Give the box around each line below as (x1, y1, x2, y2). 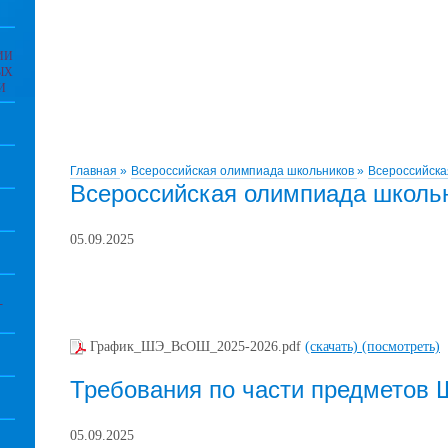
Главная (70, 164, 120, 178)
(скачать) (305, 338, 362, 354)
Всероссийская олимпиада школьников (131, 164, 357, 178)
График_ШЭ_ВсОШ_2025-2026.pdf (90, 338, 305, 354)
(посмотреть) (362, 338, 440, 354)
